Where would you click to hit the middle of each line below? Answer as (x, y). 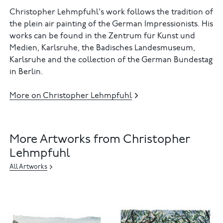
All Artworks (29, 168)
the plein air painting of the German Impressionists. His (111, 24)
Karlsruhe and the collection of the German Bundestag (111, 60)
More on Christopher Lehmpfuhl (71, 96)
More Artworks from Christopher (100, 140)
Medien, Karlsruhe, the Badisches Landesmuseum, (103, 48)
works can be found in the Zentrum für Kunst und (103, 36)
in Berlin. (26, 72)
